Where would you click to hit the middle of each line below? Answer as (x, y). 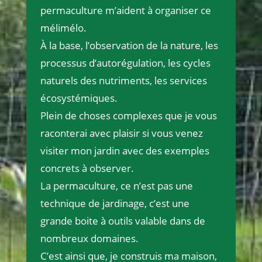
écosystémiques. (79, 98)
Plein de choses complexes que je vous (128, 116)
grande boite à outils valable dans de (123, 221)
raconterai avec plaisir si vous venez (121, 133)
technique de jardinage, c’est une (115, 204)
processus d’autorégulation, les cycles (125, 63)
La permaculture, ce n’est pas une (116, 186)
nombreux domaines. (89, 239)
